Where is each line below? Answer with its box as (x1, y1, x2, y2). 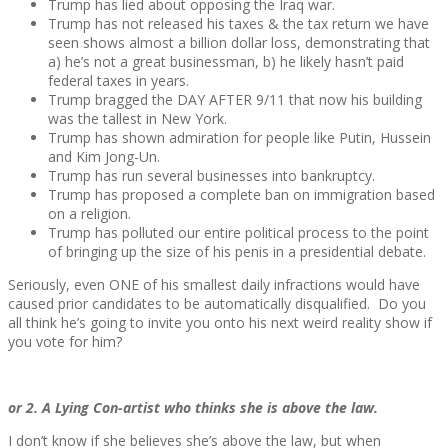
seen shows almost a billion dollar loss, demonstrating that (48, 33, 430, 53)
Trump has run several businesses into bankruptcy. (48, 166, 375, 186)
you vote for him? (8, 332, 122, 352)
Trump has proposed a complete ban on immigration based (48, 185, 435, 205)
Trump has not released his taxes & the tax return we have (48, 14, 429, 34)
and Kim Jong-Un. (48, 147, 160, 167)
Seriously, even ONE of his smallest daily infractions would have (8, 275, 420, 295)
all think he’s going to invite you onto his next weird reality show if (8, 313, 432, 333)
